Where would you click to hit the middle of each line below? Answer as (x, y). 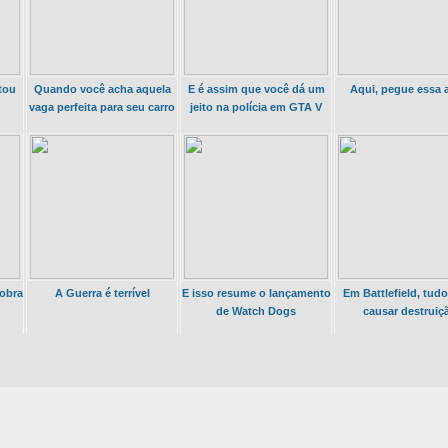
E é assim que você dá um (256, 89)
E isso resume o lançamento (256, 293)
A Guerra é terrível (102, 293)
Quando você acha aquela (102, 89)
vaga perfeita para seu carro (102, 107)
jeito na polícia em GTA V (256, 107)
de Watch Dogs (256, 311)
